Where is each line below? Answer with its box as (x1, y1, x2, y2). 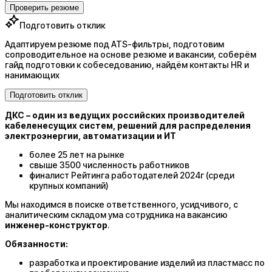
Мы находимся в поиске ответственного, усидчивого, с (5, 199, 238, 209)
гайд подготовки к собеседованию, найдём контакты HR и (5, 59, 249, 70)
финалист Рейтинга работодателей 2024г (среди (29, 169, 234, 180)
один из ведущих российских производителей (32, 109, 245, 120)
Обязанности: (5, 238, 68, 249)
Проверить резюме (10, 2, 79, 12)
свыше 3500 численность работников (29, 159, 189, 170)
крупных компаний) (29, 180, 109, 191)
